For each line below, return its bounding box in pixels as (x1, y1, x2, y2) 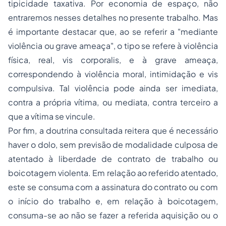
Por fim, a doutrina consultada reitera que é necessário (8, 125, 218, 136)
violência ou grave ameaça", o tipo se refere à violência (8, 40, 218, 51)
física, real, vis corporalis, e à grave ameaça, (8, 54, 218, 66)
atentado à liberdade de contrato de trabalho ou (8, 153, 218, 164)
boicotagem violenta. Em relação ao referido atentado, (8, 167, 218, 179)
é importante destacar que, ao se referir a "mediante (8, 26, 218, 37)
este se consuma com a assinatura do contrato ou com (8, 182, 218, 193)
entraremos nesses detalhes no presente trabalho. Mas (8, 12, 218, 23)
